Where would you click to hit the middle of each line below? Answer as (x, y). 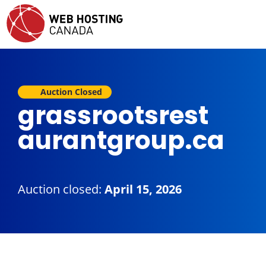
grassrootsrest (113, 115)
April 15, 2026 (143, 189)
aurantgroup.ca (121, 140)
